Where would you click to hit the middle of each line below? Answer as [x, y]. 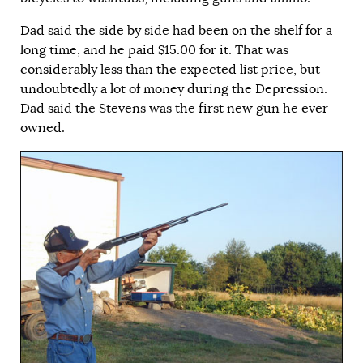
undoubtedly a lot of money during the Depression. [174, 89]
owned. [43, 128]
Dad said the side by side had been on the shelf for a [176, 30]
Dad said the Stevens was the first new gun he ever [174, 108]
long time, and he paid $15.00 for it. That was [154, 50]
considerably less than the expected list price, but [170, 69]
